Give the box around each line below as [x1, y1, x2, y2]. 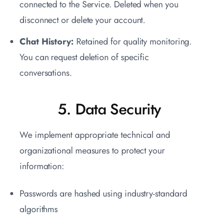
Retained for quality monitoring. [73, 35, 192, 48]
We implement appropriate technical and [20, 129, 170, 142]
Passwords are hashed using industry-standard [20, 187, 187, 200]
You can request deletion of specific [20, 51, 150, 64]
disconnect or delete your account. [20, 14, 146, 27]
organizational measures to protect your [20, 144, 165, 157]
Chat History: [20, 35, 74, 48]
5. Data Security [58, 98, 161, 121]
